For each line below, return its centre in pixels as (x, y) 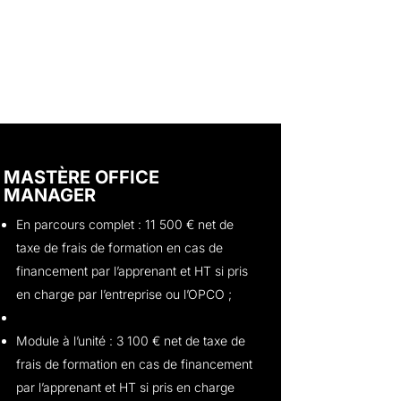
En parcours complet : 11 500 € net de (125, 224)
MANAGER (50, 195)
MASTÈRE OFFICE (82, 177)
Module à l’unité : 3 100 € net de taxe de (131, 340)
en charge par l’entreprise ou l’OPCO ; (124, 294)
